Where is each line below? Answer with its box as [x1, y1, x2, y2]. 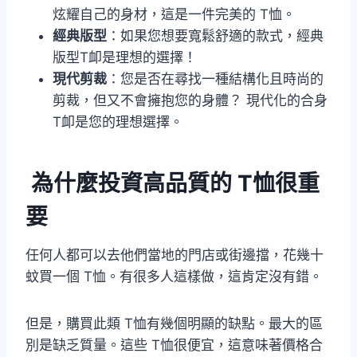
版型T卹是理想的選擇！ [53, 49, 197, 65]
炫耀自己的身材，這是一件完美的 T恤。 [53, 6, 296, 22]
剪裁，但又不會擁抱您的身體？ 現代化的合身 [53, 92, 328, 108]
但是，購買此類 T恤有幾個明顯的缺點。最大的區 [25, 315, 323, 331]
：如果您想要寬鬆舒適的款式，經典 [107, 27, 324, 44]
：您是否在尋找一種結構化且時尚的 [107, 70, 324, 87]
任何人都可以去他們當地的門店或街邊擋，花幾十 [25, 246, 324, 263]
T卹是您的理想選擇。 [53, 113, 183, 130]
